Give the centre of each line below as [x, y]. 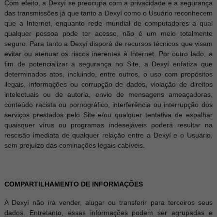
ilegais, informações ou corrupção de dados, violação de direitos [108, 84]
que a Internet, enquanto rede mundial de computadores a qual [108, 23]
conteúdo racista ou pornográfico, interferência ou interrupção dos [108, 105]
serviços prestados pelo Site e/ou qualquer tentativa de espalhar [108, 115]
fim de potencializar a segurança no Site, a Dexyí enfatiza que [108, 64]
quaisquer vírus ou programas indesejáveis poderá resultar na [108, 125]
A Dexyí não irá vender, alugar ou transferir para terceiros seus [108, 202]
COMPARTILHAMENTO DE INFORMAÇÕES [73, 184]
